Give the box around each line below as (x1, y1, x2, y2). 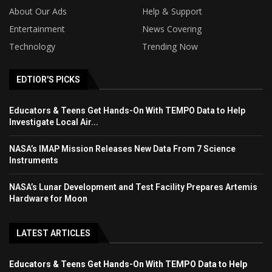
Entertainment (9, 22, 65, 35)
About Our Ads (9, 5, 67, 17)
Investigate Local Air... (9, 117, 98, 127)
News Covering (142, 22, 202, 35)
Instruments (9, 155, 58, 165)
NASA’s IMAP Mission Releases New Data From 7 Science (9, 143, 236, 154)
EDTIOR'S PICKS (16, 74, 80, 84)
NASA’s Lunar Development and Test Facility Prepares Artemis (9, 182, 257, 192)
